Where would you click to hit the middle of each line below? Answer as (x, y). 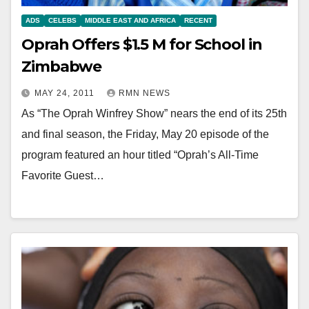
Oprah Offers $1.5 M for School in (142, 45)
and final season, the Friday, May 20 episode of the (145, 134)
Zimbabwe (62, 67)
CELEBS (62, 21)
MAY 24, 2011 (66, 93)
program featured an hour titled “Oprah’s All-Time (140, 155)
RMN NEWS (144, 93)
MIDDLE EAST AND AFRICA (130, 21)
